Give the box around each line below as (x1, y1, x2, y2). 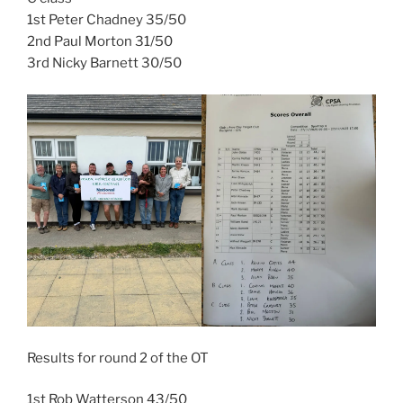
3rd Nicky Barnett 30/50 (27, 55, 182, 72)
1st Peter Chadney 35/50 (27, 12, 186, 29)
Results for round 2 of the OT (27, 349, 209, 366)
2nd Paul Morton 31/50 (27, 33, 173, 50)
